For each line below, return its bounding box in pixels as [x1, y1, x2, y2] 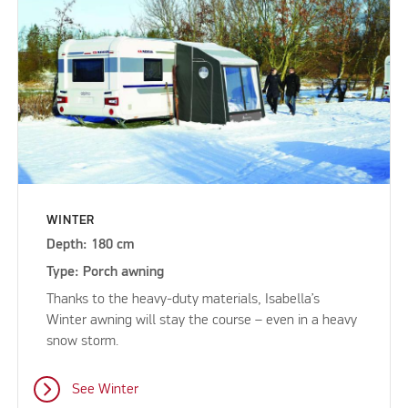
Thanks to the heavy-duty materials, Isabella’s [46, 291, 321, 307]
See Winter [71, 382, 138, 397]
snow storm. [46, 333, 119, 349]
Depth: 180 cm [46, 237, 135, 252]
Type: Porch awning [46, 264, 165, 280]
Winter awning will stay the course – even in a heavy [46, 312, 358, 328]
